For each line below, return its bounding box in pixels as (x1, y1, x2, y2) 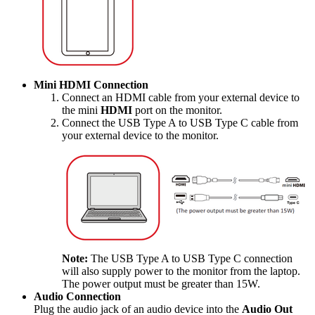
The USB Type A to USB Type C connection (88, 252, 292, 264)
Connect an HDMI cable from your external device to (62, 91, 300, 103)
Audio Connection (34, 290, 121, 302)
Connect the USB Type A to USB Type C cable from (62, 117, 298, 129)
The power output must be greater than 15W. (62, 278, 260, 290)
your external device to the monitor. (62, 129, 219, 141)
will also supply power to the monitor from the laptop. (62, 265, 300, 277)
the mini (62, 104, 101, 116)
